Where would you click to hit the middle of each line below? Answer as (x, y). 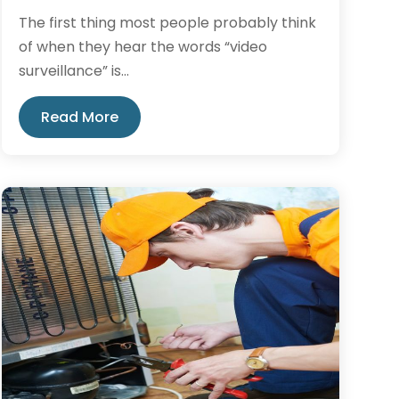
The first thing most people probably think (167, 22)
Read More (79, 117)
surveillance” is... (73, 70)
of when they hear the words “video (142, 46)
